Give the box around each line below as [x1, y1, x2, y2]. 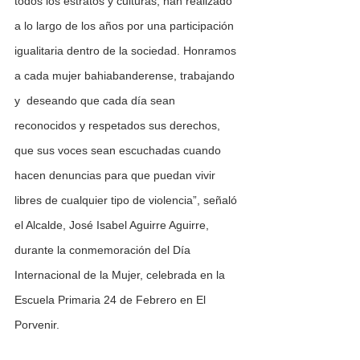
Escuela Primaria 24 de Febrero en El [14, 293, 209, 307]
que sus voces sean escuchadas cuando [14, 144, 224, 157]
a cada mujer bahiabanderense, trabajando [14, 69, 238, 83]
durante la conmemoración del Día [14, 243, 194, 257]
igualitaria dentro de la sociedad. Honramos [14, 44, 239, 58]
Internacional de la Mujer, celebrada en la [14, 268, 228, 282]
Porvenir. [14, 318, 59, 332]
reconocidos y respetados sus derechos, [14, 119, 223, 133]
